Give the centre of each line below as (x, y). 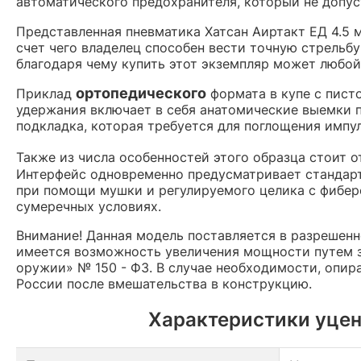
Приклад (46, 93)
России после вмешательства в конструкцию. (164, 283)
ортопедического (141, 93)
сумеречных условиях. (89, 206)
